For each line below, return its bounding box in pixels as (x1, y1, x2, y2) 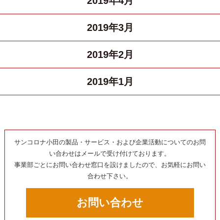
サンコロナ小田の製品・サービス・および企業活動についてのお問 (14, 138, 206, 146)
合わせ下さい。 (87, 172, 133, 180)
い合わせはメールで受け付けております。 (49, 149, 171, 157)
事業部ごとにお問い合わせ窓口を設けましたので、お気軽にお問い (14, 161, 206, 168)
